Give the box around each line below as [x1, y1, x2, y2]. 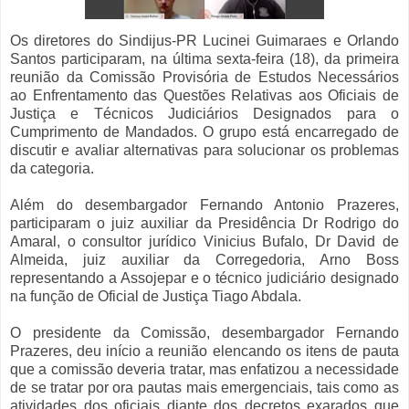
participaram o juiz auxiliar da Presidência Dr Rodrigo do [10, 215, 399, 232]
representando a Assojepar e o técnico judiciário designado [10, 270, 399, 287]
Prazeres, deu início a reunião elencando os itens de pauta [10, 343, 399, 360]
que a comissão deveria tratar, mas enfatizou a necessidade [10, 362, 399, 378]
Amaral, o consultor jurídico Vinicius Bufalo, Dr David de [10, 234, 399, 250]
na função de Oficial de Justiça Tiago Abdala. [10, 288, 301, 305]
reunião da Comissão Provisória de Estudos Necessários [10, 69, 399, 86]
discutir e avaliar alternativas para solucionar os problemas [10, 142, 399, 159]
